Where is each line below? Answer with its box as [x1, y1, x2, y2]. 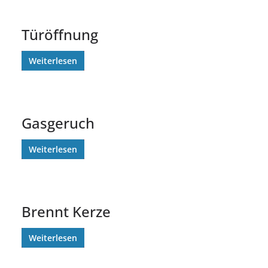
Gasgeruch [22, 112, 95, 133]
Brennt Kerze [22, 201, 111, 221]
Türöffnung [22, 24, 98, 44]
